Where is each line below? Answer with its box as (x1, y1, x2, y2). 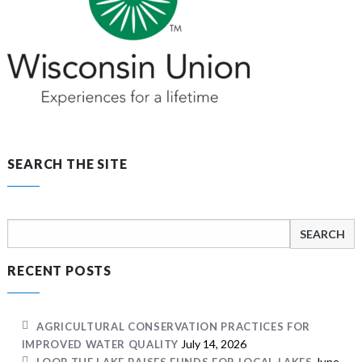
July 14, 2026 (181, 337, 247, 351)
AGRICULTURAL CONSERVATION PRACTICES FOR (36, 320, 310, 333)
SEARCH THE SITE (7, 156, 128, 171)
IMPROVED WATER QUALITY (21, 338, 179, 351)
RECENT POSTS (7, 263, 112, 278)
